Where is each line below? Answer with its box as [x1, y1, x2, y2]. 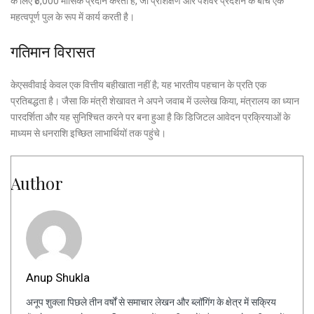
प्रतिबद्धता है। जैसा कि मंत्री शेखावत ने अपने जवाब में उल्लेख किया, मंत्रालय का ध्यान [11, 95, 299, 107]
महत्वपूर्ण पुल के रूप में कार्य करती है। [11, 11, 135, 22]
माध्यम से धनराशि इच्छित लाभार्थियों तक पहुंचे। [11, 127, 166, 139]
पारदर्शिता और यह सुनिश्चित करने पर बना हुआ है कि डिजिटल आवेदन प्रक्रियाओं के [11, 111, 290, 123]
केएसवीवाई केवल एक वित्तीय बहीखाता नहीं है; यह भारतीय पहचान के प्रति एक [11, 78, 266, 90]
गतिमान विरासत [11, 40, 95, 62]
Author [11, 171, 63, 194]
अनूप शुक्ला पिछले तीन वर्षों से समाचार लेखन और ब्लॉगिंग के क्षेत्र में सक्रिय [26, 296, 276, 308]
